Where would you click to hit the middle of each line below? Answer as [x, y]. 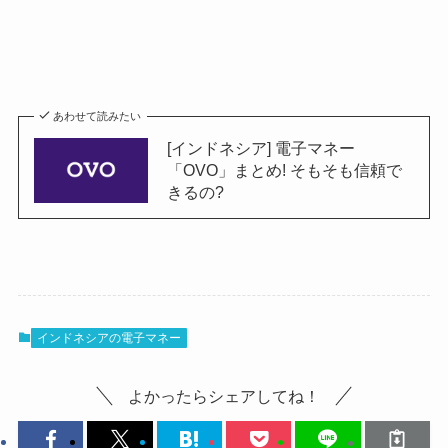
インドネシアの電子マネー [108, 337]
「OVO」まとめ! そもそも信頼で [284, 170]
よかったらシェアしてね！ [224, 396]
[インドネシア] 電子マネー [260, 148]
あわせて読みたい [97, 116]
